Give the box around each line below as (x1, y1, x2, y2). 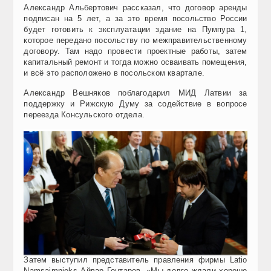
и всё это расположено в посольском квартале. (24, 68, 204, 77)
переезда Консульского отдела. (24, 109, 145, 119)
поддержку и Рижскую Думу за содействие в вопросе (24, 99, 247, 108)
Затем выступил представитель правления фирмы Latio (24, 255, 247, 264)
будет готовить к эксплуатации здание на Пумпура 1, (24, 24, 247, 34)
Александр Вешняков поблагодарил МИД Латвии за (24, 88, 247, 97)
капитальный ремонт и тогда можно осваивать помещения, (24, 57, 247, 67)
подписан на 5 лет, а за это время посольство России (24, 13, 247, 23)
